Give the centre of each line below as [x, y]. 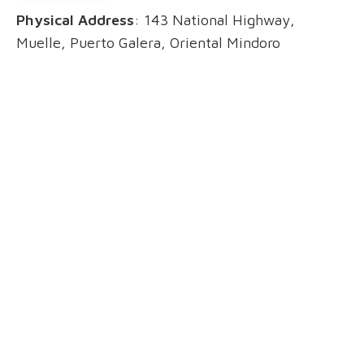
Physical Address [75, 19]
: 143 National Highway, [214, 19]
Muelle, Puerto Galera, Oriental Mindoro [148, 42]
